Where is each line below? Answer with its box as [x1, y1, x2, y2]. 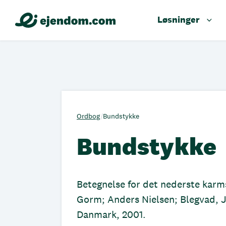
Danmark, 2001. [77, 208, 146, 220]
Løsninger [157, 14, 200, 25]
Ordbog [77, 111, 100, 121]
